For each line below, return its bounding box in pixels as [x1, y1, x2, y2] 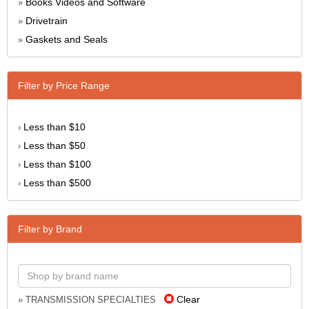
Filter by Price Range [18, 79, 110, 91]
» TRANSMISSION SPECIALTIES [18, 295, 164, 305]
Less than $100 [23, 158, 91, 170]
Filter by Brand [18, 223, 82, 235]
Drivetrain [26, 14, 68, 26]
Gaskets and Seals [26, 33, 108, 45]
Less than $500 [23, 177, 91, 188]
